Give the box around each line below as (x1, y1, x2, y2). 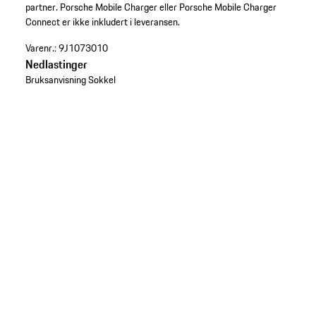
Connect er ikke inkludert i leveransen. (25, 14, 180, 30)
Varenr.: (25, 40, 56, 56)
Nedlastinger (25, 56, 87, 73)
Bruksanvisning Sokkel (25, 72, 116, 88)
